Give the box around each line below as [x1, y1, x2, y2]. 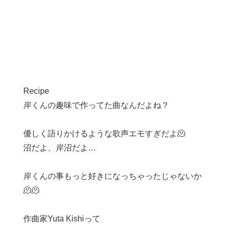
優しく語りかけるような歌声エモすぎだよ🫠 [23, 129, 185, 138]
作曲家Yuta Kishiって [23, 214, 100, 223]
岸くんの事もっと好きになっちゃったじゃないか [23, 171, 202, 180]
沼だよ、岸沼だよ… [23, 143, 96, 152]
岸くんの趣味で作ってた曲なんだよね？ [23, 100, 169, 109]
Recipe [23, 86, 49, 95]
